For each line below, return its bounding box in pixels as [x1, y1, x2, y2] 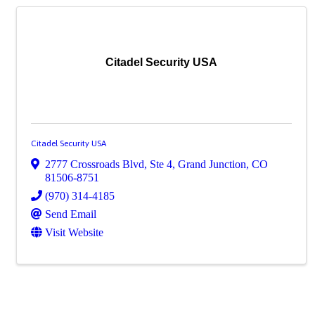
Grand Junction [178, 157, 246, 170]
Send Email [45, 207, 96, 220]
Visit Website [45, 226, 103, 238]
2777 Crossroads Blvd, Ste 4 [45, 157, 172, 170]
